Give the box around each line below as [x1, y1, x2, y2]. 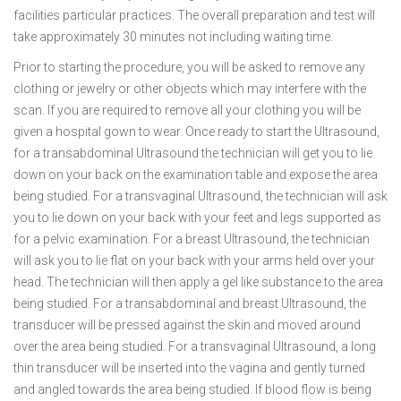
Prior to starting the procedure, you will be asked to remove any [13, 60, 365, 74]
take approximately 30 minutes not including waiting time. [13, 30, 333, 44]
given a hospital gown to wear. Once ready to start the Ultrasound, [13, 124, 380, 139]
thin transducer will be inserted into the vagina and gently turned [13, 361, 365, 375]
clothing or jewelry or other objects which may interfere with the [13, 81, 366, 96]
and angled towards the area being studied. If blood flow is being [13, 382, 371, 397]
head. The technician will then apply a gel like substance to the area [13, 275, 383, 289]
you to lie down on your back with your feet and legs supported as [13, 210, 381, 225]
